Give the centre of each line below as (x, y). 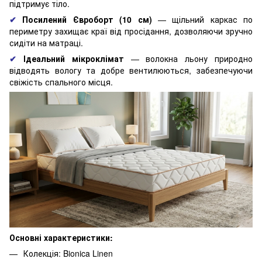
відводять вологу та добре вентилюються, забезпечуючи (131, 70)
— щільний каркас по (202, 19)
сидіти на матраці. (46, 42)
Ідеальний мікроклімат (73, 58)
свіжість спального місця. (61, 82)
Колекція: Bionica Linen (68, 253)
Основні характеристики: (61, 237)
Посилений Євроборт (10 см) (87, 19)
